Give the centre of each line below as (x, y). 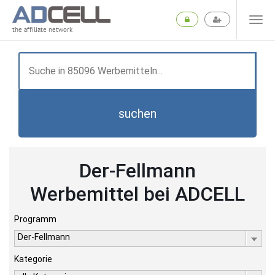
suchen (137, 114)
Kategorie (33, 259)
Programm (35, 219)
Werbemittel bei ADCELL (137, 194)
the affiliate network (42, 30)
